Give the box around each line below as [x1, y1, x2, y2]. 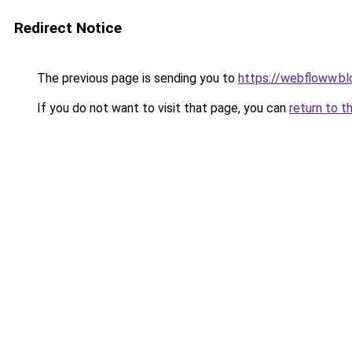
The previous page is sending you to [34, 71, 238, 86]
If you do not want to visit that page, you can [34, 101, 289, 115]
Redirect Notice [14, 19, 122, 37]
